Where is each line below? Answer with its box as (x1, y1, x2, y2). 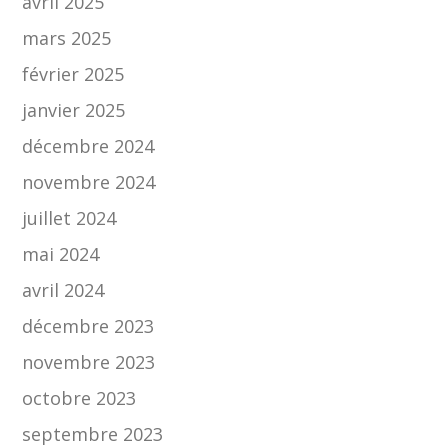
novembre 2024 (22, 170, 156, 195)
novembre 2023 (22, 350, 156, 375)
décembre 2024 (22, 134, 155, 159)
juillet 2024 (22, 206, 117, 231)
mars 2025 (22, 26, 112, 51)
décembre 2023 (22, 314, 155, 339)
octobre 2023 (22, 386, 137, 411)
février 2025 (22, 62, 125, 87)
